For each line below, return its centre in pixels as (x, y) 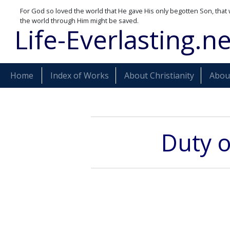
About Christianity (159, 75)
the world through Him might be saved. (80, 21)
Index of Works (80, 75)
